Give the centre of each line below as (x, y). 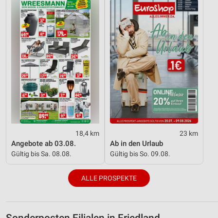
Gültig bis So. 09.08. (140, 154)
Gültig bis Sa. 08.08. (41, 154)
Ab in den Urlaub (136, 143)
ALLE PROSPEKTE (109, 178)
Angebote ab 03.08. (44, 143)
